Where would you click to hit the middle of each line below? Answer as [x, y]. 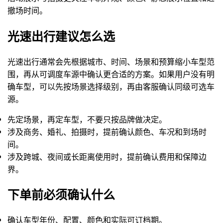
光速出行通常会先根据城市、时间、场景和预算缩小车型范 [111, 61]
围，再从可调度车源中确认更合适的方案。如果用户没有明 [111, 74]
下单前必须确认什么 [61, 194]
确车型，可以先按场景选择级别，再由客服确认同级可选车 [111, 86]
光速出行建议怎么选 [61, 36]
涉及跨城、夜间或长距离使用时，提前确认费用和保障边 [107, 156]
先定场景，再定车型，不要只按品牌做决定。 [87, 119]
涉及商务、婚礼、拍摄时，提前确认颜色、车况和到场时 [107, 131]
